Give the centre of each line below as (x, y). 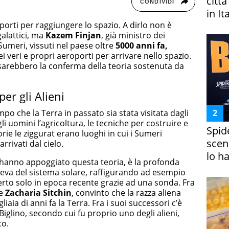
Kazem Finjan (73, 35)
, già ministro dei (133, 35)
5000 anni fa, (142, 45)
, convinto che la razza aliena (126, 193)
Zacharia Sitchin (38, 193)
